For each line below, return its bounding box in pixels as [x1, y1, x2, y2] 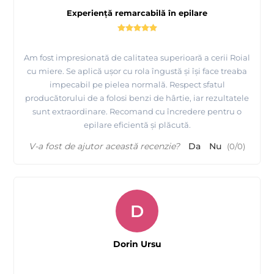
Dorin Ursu [113, 238, 161, 250]
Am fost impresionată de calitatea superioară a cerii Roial [24, 52, 250, 62]
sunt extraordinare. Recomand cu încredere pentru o [32, 106, 242, 116]
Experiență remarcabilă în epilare [67, 7, 207, 18]
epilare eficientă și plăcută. [83, 119, 191, 130]
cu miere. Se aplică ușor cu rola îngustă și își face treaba [27, 65, 247, 76]
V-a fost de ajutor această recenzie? [29, 140, 180, 152]
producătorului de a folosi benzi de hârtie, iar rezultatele [25, 92, 249, 103]
